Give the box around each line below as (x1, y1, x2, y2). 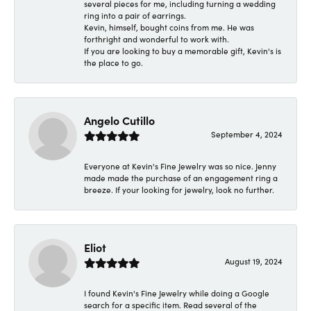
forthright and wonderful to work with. (84, 33, 229, 44)
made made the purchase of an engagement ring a (84, 171, 278, 183)
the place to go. (84, 56, 143, 68)
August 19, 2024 (225, 255, 283, 267)
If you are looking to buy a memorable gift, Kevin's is (84, 44, 281, 56)
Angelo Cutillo (84, 112, 155, 128)
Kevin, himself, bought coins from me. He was (84, 21, 254, 33)
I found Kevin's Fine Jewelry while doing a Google (84, 287, 269, 299)
